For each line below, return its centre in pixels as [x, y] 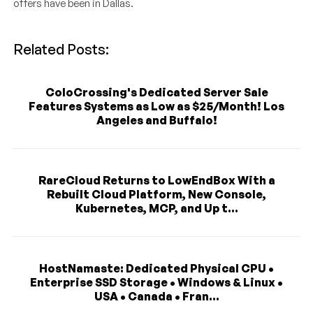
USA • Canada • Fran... [156, 297]
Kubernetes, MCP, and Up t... [156, 209]
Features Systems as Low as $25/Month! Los [156, 107]
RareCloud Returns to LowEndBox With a [156, 181]
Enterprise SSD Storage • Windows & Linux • [156, 283]
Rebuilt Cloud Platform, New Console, [156, 195]
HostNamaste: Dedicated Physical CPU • [156, 269]
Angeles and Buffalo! [156, 121]
